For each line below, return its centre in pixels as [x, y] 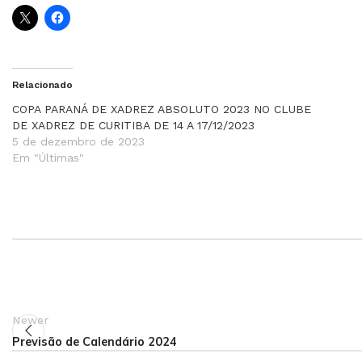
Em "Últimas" [48, 158]
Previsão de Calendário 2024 [95, 342]
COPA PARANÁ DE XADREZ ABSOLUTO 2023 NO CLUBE [162, 109]
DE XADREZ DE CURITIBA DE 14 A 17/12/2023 [133, 125]
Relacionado [42, 85]
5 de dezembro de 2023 [78, 141]
